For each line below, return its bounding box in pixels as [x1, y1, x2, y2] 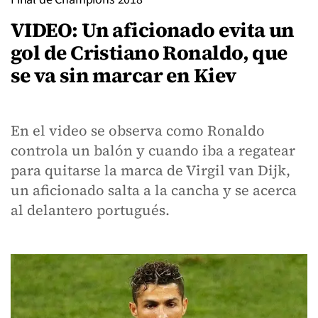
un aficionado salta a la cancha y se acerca [11, 180, 297, 200]
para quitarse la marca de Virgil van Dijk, [11, 160, 290, 180]
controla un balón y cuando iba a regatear [11, 141, 295, 160]
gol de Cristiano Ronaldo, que [11, 39, 287, 66]
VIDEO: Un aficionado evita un [11, 16, 295, 43]
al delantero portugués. [11, 200, 170, 220]
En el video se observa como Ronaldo [11, 121, 265, 141]
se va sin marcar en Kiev [11, 62, 236, 89]
